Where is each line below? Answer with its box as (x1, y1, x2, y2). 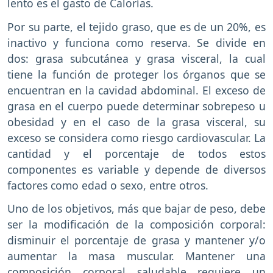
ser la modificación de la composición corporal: (7, 217, 266, 232)
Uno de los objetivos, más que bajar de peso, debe (7, 201, 266, 216)
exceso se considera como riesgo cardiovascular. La (7, 130, 266, 145)
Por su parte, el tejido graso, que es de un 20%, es (7, 19, 266, 34)
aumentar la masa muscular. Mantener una (7, 249, 266, 264)
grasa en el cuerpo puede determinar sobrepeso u (7, 98, 266, 113)
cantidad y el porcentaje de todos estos (7, 146, 266, 161)
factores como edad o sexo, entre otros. (7, 177, 208, 193)
